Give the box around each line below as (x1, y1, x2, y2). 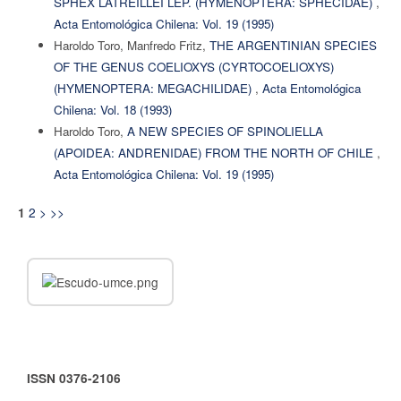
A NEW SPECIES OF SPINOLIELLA (126, 122, 323, 140)
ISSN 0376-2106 (27, 369, 121, 387)
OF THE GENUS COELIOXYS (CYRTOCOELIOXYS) (53, 57, 334, 75)
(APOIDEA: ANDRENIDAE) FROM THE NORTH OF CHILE (53, 143, 377, 161)
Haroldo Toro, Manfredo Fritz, (53, 36, 209, 54)
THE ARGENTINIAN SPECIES (209, 36, 377, 54)
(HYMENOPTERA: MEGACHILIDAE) (53, 79, 255, 97)
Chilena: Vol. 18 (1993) (53, 100, 172, 118)
